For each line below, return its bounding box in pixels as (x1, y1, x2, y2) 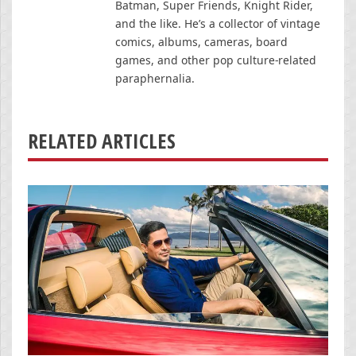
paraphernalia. (115, 70, 195, 86)
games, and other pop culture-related (115, 52, 316, 68)
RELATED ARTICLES (28, 126, 176, 155)
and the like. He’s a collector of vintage (115, 15, 320, 31)
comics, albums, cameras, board (115, 33, 288, 49)
